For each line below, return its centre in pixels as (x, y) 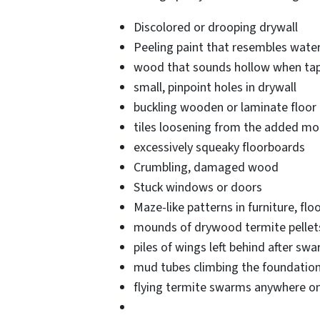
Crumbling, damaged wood (206, 168)
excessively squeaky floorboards (219, 148)
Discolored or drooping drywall (216, 28)
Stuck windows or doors (198, 188)
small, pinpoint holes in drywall (215, 88)
